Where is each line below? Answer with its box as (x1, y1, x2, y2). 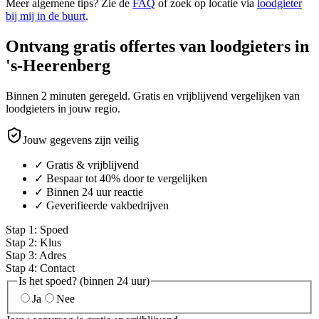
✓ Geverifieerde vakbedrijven (34, 199, 169, 211)
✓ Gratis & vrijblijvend (34, 158, 139, 171)
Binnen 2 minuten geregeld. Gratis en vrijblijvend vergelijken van (6, 89, 300, 102)
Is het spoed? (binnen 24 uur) (19, 274, 150, 287)
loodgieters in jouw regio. (6, 102, 120, 115)
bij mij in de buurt (6, 9, 85, 22)
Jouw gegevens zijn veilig (23, 133, 139, 146)
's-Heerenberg (6, 56, 110, 75)
